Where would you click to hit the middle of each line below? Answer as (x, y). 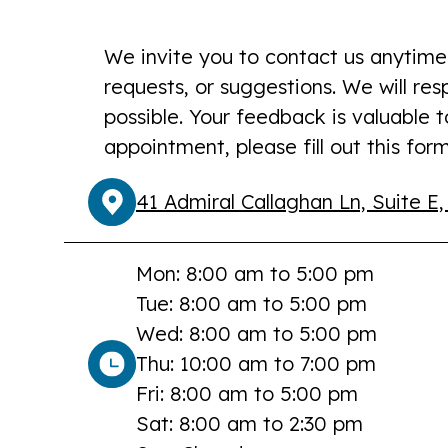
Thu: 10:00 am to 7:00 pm (256, 364)
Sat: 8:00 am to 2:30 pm (249, 424)
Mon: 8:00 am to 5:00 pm (255, 274)
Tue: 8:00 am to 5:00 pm (251, 304)
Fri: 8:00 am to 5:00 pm (247, 394)
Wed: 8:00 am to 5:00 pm (256, 334)
